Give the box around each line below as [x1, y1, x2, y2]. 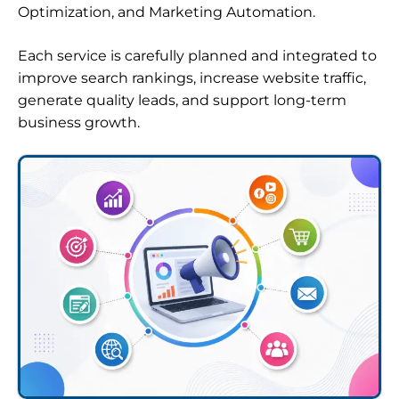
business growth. [18, 114, 140, 132]
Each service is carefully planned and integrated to [18, 47, 377, 65]
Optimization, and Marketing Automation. [18, 4, 315, 21]
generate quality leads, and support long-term [18, 92, 346, 110]
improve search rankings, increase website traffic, [18, 69, 366, 87]
